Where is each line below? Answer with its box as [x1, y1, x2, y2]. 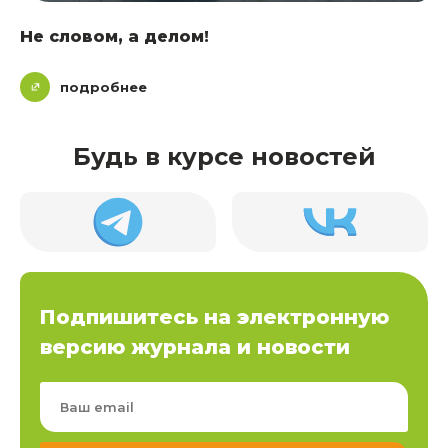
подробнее [60, 78, 147, 95]
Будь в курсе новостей [72, 141, 376, 171]
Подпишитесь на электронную [40, 304, 389, 329]
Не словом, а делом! [20, 26, 209, 46]
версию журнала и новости [40, 334, 350, 359]
